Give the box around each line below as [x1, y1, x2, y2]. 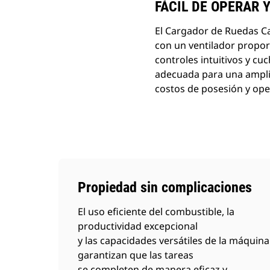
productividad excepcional [78, 219, 198, 233]
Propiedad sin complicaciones [78, 179, 252, 196]
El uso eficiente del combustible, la [78, 205, 234, 218]
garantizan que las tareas [78, 248, 193, 262]
